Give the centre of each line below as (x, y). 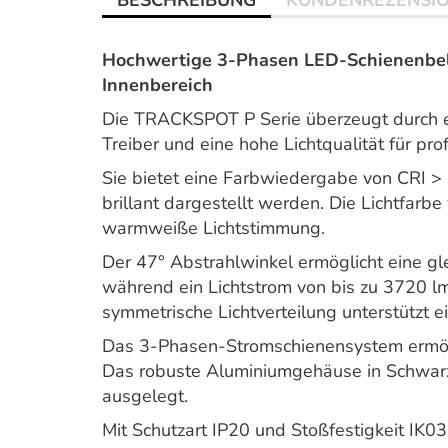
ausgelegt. (145, 396)
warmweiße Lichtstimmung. (213, 228)
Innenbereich (157, 85)
